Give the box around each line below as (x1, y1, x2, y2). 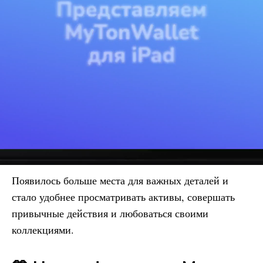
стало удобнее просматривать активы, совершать (12, 189, 235, 204)
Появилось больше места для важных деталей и (12, 173, 228, 187)
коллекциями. (12, 222, 74, 237)
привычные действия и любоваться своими (12, 205, 208, 220)
